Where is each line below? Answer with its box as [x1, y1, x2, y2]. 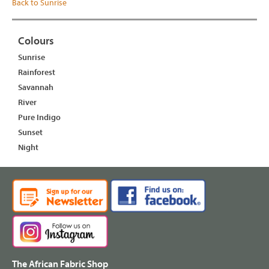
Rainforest [18, 67, 55, 77]
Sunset [18, 127, 43, 138]
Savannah [18, 82, 53, 92]
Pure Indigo [18, 112, 61, 122]
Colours [18, 35, 54, 47]
